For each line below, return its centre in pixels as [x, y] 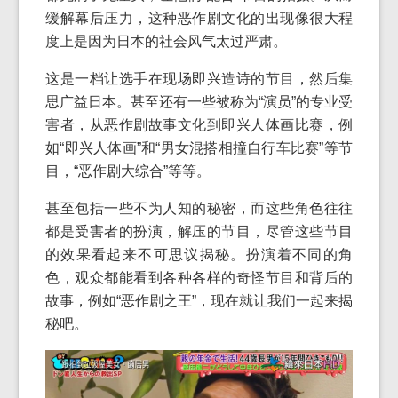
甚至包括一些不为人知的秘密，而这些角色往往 [199, 208]
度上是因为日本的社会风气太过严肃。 [166, 41]
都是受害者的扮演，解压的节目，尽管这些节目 [199, 231]
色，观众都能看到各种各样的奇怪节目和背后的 [199, 278]
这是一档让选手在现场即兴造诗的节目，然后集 [199, 79]
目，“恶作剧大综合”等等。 [128, 171]
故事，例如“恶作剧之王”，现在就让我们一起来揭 [199, 301]
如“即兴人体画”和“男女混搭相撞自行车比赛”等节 [199, 148]
